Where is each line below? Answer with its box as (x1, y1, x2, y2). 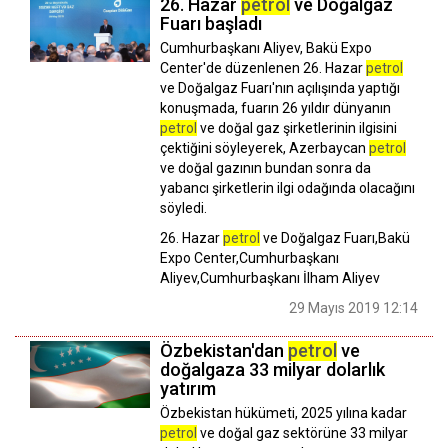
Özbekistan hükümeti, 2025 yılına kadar (160, 404, 407, 421)
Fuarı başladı (160, 12, 262, 34)
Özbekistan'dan (160, 339, 288, 361)
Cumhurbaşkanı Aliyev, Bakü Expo (160, 39, 372, 56)
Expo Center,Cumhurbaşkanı (160, 249, 339, 266)
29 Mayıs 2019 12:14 (289, 299, 418, 316)
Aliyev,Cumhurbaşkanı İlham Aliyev (160, 269, 380, 286)
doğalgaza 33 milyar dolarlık (160, 358, 385, 380)
